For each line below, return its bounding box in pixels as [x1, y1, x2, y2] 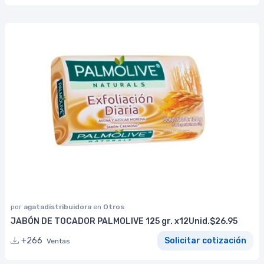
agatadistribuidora [24, 203, 93, 212]
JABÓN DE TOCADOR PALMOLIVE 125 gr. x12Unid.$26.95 [11, 216, 237, 227]
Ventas [47, 236, 70, 245]
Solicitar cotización [164, 235, 246, 246]
